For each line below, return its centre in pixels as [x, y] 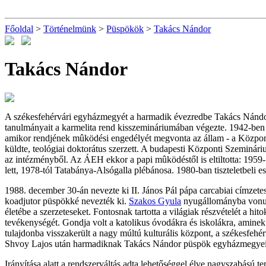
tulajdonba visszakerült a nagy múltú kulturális [93, 233]
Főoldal [19, 29]
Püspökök [125, 29]
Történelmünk [70, 29]
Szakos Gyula [155, 201]
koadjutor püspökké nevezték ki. [67, 201]
